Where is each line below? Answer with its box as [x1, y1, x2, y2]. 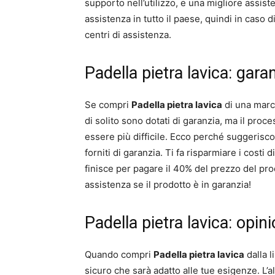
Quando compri [85, 249, 153, 261]
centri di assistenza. [85, 29, 171, 41]
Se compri [85, 99, 131, 111]
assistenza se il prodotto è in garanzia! [85, 179, 251, 191]
